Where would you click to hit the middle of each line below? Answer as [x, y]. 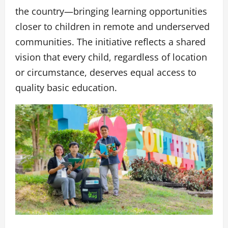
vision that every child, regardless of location [111, 57]
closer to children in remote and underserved [112, 27]
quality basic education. [66, 88]
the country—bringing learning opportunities [111, 11]
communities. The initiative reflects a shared [110, 42]
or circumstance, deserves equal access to [106, 73]
